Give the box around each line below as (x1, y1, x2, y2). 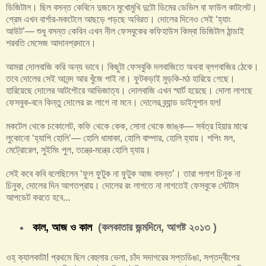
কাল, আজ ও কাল (32, 221, 92, 234)
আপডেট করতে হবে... (6, 192, 70, 203)
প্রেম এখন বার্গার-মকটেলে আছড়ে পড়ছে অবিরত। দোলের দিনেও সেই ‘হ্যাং (6, 14, 231, 25)
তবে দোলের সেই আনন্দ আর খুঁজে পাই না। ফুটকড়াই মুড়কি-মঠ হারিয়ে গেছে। (6, 74, 235, 84)
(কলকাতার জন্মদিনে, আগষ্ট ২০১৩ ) (91, 221, 217, 234)
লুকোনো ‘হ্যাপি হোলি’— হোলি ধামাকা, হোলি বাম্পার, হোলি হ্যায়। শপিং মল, (6, 133, 235, 144)
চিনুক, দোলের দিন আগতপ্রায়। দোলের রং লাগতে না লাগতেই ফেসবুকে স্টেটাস (6, 180, 239, 191)
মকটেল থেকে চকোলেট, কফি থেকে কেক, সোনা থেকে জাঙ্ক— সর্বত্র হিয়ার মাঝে (6, 121, 248, 132)
